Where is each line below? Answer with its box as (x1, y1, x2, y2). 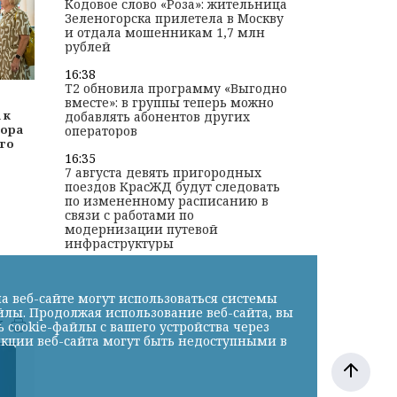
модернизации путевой (64, 221, 218, 238)
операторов (64, 122, 137, 140)
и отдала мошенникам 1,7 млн (64, 24, 265, 42)
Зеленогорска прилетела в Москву (64, 10, 284, 27)
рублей (64, 38, 111, 56)
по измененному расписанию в (64, 192, 269, 210)
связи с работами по (64, 206, 194, 224)
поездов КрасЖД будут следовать (64, 178, 280, 196)
